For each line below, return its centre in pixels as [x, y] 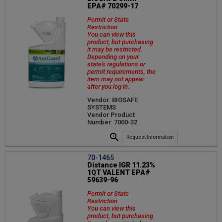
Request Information [150, 137]
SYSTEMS [102, 108]
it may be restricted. [115, 50]
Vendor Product [111, 115]
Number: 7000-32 [112, 122]
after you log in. [109, 87]
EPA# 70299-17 [113, 6]
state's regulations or [116, 64]
